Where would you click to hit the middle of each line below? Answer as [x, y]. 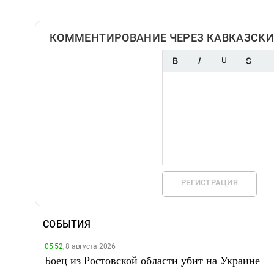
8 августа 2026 [90, 246]
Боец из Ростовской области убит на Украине [152, 260]
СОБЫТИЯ [67, 224]
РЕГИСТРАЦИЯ [209, 183]
